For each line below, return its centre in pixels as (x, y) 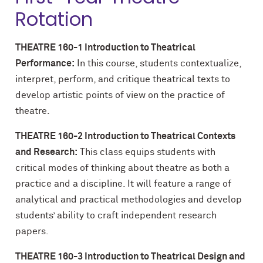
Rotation (54, 19)
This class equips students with (146, 152)
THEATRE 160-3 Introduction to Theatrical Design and (130, 257)
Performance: (45, 63)
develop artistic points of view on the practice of (120, 95)
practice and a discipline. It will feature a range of (123, 184)
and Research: (46, 152)
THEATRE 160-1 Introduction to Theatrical (105, 48)
